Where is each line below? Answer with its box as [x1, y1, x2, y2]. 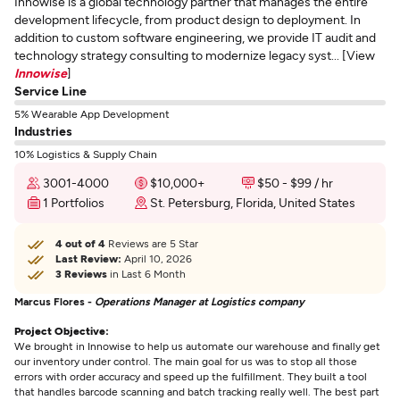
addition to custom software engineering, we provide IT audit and [14, 29, 376, 45]
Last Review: [55, 252, 121, 264]
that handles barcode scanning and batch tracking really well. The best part [14, 385, 379, 397]
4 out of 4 [55, 237, 105, 249]
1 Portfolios [43, 195, 104, 210]
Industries [14, 123, 72, 138]
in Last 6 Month [107, 267, 186, 279]
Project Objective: [14, 324, 109, 337]
